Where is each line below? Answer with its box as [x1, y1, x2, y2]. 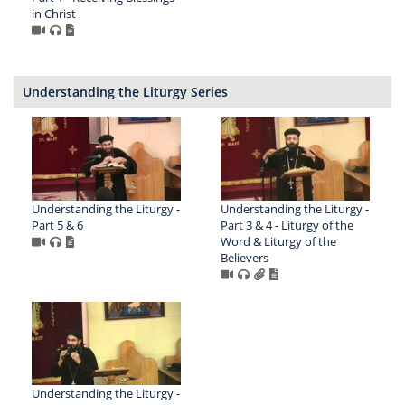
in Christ [32, 5, 76, 22]
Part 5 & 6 [32, 216, 83, 233]
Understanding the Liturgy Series [23, 82, 228, 100]
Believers [220, 249, 268, 266]
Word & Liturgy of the [220, 232, 336, 250]
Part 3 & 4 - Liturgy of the [220, 216, 353, 233]
